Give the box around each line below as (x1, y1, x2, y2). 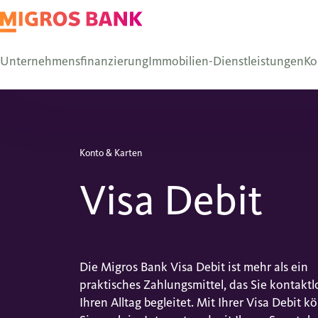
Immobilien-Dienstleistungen (148, 53, 304, 69)
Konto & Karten (79, 147, 142, 159)
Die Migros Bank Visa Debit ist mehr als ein (79, 258, 308, 275)
